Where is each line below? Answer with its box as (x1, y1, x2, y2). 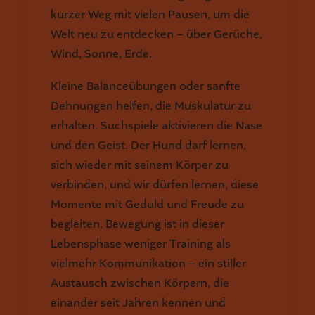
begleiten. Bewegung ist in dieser (51, 217, 224, 231)
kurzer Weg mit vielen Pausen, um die (51, 7, 250, 22)
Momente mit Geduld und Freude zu (51, 197, 244, 212)
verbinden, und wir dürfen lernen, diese (51, 177, 259, 192)
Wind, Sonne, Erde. (51, 46, 152, 61)
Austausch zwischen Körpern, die (51, 276, 229, 290)
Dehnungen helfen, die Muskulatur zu (51, 98, 251, 113)
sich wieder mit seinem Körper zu (51, 157, 229, 172)
